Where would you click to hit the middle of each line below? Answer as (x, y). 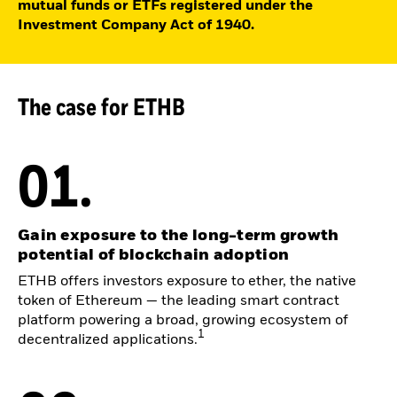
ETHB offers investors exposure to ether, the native (187, 281)
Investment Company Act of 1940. (136, 25)
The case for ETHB (101, 105)
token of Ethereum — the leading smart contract (179, 301)
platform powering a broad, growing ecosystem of (183, 320)
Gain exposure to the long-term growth (179, 235)
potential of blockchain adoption (154, 255)
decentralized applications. (108, 340)
